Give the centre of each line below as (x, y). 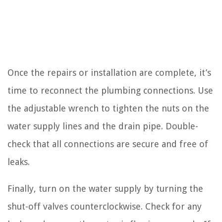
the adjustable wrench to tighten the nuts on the (108, 108)
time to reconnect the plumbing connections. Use (110, 90)
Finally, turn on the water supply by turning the (105, 188)
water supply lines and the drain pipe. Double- (103, 126)
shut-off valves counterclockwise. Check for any (105, 206)
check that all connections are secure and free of (108, 144)
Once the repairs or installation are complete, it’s (109, 72)
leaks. (19, 162)
